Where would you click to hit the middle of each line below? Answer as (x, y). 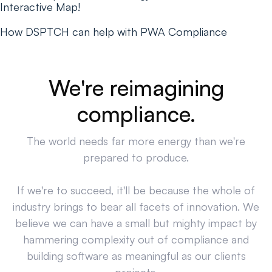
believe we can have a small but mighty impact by (136, 223)
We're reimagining (136, 88)
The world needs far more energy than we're (136, 141)
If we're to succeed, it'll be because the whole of (136, 190)
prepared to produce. (136, 157)
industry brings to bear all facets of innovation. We (136, 206)
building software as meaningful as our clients (136, 256)
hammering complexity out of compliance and (136, 239)
